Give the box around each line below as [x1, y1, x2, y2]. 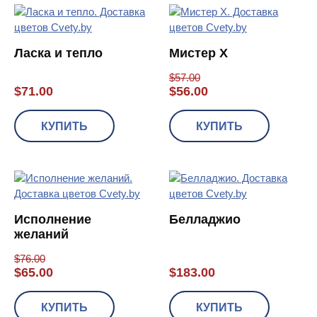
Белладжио [169, 212, 241, 226]
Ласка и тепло [14, 45, 103, 60]
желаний [14, 226, 69, 241]
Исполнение [14, 212, 91, 226]
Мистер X [169, 45, 228, 60]
